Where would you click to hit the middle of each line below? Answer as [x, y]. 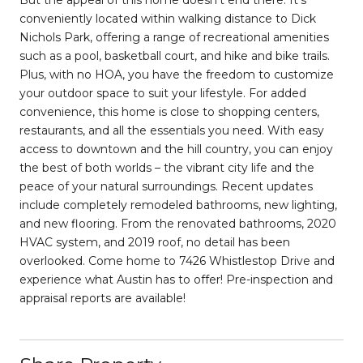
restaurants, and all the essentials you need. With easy [172, 130]
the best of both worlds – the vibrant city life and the [167, 168]
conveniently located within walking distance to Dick [168, 19]
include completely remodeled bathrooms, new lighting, [178, 205]
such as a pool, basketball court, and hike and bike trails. [175, 56]
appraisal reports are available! [102, 298]
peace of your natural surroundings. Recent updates [166, 186]
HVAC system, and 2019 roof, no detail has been [155, 242]
